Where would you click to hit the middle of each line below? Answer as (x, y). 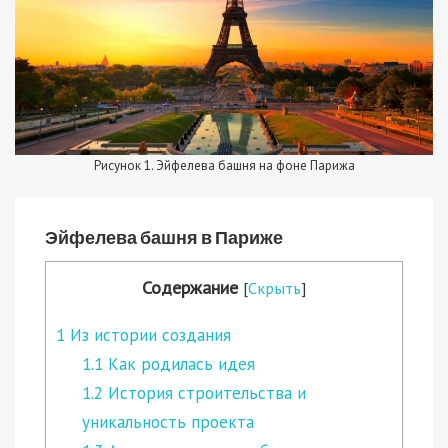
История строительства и (204, 393)
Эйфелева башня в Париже (164, 236)
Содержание (190, 288)
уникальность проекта (167, 422)
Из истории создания (148, 335)
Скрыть (274, 288)
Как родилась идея (178, 364)
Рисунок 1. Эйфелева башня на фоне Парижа (224, 165)
